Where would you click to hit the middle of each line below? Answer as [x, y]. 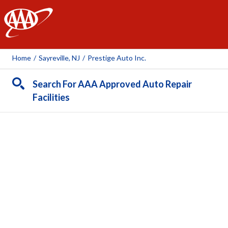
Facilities [51, 97]
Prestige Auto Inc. [117, 58]
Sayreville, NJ [59, 58]
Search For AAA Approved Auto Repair [112, 84]
